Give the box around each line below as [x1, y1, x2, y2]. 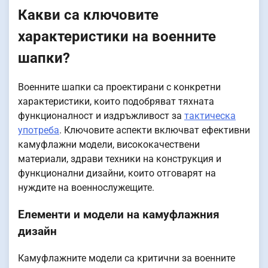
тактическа [184, 110, 236, 122]
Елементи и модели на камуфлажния [18, 208, 220, 222]
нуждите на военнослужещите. [18, 182, 154, 194]
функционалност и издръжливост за [18, 110, 184, 122]
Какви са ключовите [18, 6, 159, 23]
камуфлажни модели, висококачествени [18, 139, 200, 151]
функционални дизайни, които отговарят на [18, 167, 216, 179]
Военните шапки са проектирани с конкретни [18, 81, 221, 93]
